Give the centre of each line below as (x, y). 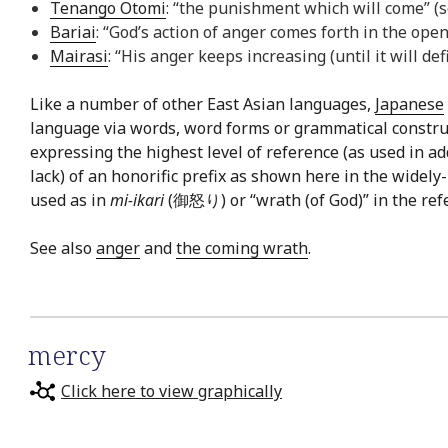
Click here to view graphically (171, 391)
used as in (70, 199)
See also (63, 247)
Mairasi (79, 55)
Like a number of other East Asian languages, (202, 103)
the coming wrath (242, 247)
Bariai (73, 31)
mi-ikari (137, 199)
